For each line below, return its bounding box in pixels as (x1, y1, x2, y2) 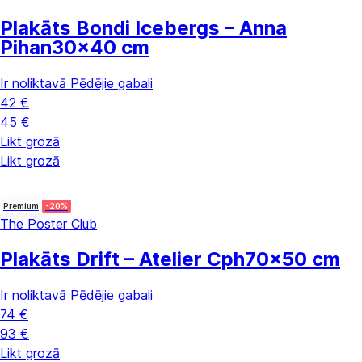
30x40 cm (52, 36, 149, 60)
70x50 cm (245, 247, 340, 271)
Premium (3, 201, 39, 212)
